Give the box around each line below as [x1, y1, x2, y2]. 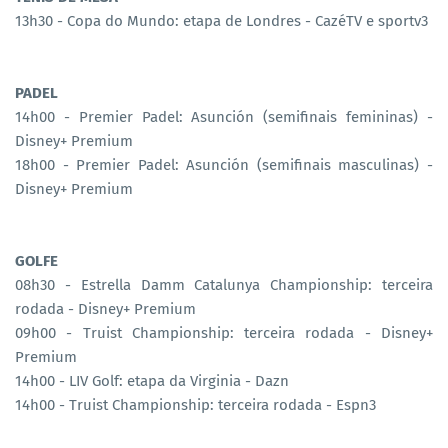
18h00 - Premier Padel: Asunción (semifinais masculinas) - [15, 155, 433, 174]
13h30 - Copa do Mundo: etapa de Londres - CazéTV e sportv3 [15, 11, 428, 30]
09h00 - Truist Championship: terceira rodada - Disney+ [15, 323, 433, 342]
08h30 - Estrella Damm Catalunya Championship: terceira [15, 275, 433, 294]
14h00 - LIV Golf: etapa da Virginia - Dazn [15, 371, 289, 390]
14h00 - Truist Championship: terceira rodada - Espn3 [15, 395, 376, 414]
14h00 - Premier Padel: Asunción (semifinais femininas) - [15, 107, 433, 126]
